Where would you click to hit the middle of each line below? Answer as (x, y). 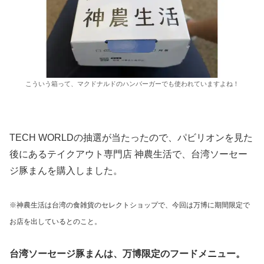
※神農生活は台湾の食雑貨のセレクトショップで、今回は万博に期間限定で (130, 205)
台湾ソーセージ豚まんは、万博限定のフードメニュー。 (127, 254)
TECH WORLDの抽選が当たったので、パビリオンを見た (131, 137)
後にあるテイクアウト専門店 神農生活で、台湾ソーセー (128, 154)
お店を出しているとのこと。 (55, 221)
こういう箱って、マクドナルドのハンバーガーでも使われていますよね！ (132, 84)
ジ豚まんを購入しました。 (66, 170)
